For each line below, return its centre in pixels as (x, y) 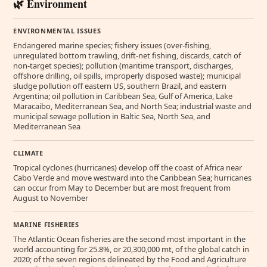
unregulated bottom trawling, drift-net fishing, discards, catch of (127, 55)
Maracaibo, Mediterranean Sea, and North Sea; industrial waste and (132, 106)
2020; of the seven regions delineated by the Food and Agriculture (130, 259)
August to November (51, 198)
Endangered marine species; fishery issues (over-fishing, (112, 45)
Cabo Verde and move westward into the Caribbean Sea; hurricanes (132, 178)
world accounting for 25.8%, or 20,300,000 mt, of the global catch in (131, 249)
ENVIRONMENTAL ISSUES (57, 31)
